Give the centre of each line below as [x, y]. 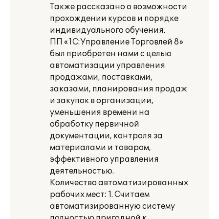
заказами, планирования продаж [119, 89]
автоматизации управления [108, 66]
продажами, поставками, [101, 77]
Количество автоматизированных [119, 183]
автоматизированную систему [112, 206]
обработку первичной [95, 124]
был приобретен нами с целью [111, 54]
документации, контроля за [106, 136]
